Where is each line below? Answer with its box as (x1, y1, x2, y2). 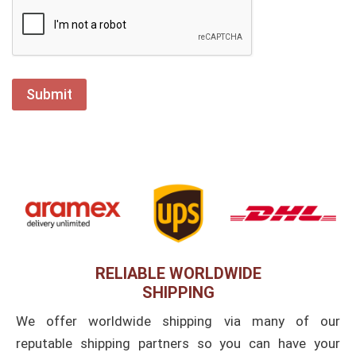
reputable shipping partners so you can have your (16, 335, 340, 352)
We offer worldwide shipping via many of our (16, 313, 340, 330)
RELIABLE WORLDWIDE (95, 264, 261, 284)
